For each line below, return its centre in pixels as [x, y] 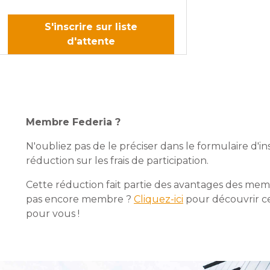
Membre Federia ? [73, 122]
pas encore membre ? [80, 199]
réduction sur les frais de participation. [117, 161]
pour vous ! [53, 214]
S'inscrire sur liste [91, 27]
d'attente [91, 42]
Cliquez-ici [159, 199]
